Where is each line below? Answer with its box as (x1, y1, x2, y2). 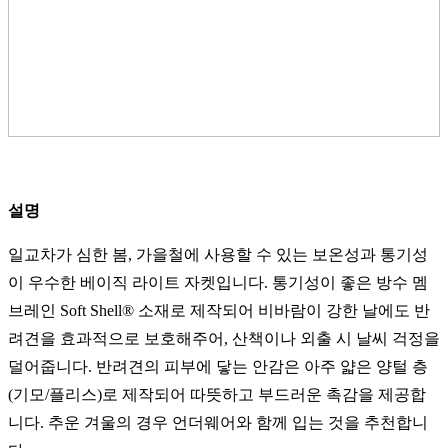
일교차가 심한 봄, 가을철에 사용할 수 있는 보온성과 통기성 (8, 246, 428, 264)
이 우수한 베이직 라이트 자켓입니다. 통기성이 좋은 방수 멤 (8, 274, 428, 292)
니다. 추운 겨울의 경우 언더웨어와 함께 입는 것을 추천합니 (8, 414, 428, 432)
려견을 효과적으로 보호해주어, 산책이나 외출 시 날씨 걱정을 (8, 330, 440, 348)
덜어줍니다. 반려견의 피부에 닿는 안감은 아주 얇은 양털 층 (8, 358, 428, 376)
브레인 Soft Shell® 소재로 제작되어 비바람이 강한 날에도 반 (8, 302, 430, 320)
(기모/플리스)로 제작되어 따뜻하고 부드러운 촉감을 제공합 (8, 386, 426, 404)
